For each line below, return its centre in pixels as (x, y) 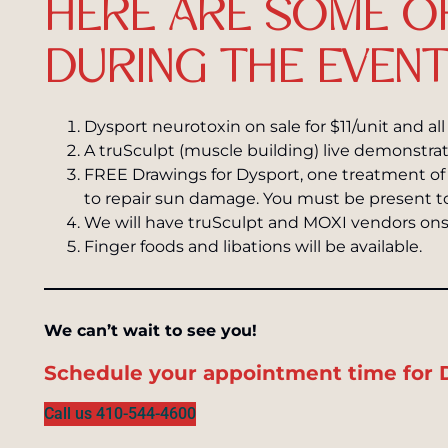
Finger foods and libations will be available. (252, 247)
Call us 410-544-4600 (119, 414)
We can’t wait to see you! (150, 331)
